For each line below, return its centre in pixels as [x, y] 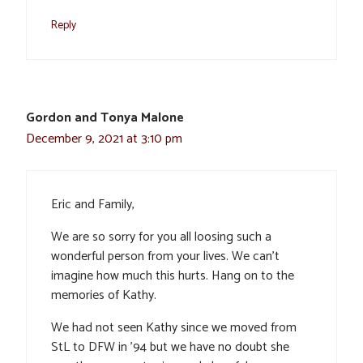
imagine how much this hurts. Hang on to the [173, 276]
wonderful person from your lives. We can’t [165, 257]
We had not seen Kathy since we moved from [174, 328]
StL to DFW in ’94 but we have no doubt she [170, 348]
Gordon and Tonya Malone [105, 118]
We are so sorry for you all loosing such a [161, 237]
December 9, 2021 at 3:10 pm [104, 139]
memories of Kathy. [104, 296]
